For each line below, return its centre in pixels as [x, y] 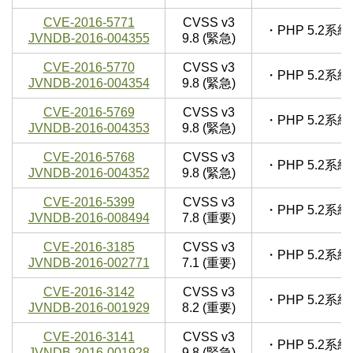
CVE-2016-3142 [89, 292]
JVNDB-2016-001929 [89, 308]
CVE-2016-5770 [89, 68]
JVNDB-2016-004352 [89, 173]
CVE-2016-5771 [89, 23]
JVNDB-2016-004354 [89, 84]
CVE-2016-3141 [89, 337]
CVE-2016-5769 [89, 113]
